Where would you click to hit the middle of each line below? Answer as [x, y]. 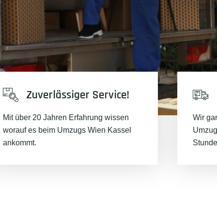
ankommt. [19, 143]
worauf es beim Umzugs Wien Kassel [67, 130]
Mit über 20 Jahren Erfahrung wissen [66, 117]
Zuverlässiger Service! [77, 95]
